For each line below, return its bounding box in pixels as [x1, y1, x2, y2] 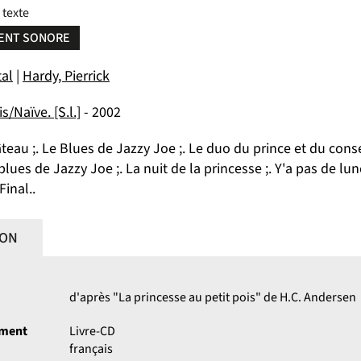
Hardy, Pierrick [23, 66, 110, 86]
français [69, 340, 113, 358]
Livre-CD [69, 322, 115, 340]
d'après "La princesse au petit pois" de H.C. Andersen [69, 288, 356, 306]
